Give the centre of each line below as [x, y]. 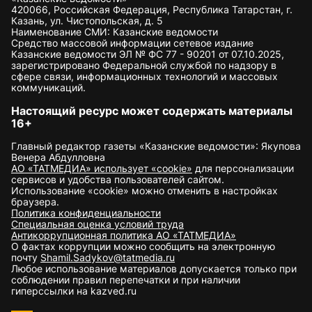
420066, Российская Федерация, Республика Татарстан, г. [152, 9]
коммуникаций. [48, 87]
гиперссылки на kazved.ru [74, 291]
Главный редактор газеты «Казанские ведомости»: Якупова [156, 146]
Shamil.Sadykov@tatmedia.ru [108, 257]
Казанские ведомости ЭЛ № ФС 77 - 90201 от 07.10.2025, [148, 54]
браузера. [35, 202]
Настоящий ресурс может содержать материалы [152, 111]
